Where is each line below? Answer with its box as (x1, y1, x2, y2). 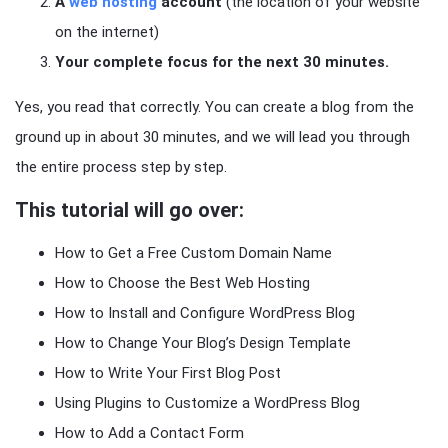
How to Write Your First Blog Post (55, 364, 281, 382)
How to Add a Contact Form (55, 424, 244, 442)
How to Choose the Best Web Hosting (55, 274, 310, 292)
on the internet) (55, 23, 159, 41)
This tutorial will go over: (15, 198, 244, 222)
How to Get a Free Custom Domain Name (55, 244, 332, 262)
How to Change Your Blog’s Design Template (55, 334, 351, 352)
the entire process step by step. (15, 158, 227, 176)
